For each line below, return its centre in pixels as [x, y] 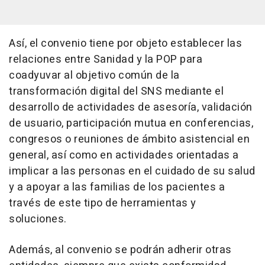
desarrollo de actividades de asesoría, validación [131, 108]
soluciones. [38, 219]
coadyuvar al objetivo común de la [94, 76]
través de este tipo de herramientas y [103, 203]
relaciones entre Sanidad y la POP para [106, 60]
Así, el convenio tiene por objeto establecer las [125, 44]
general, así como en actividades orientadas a [124, 156]
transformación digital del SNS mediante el [116, 92]
